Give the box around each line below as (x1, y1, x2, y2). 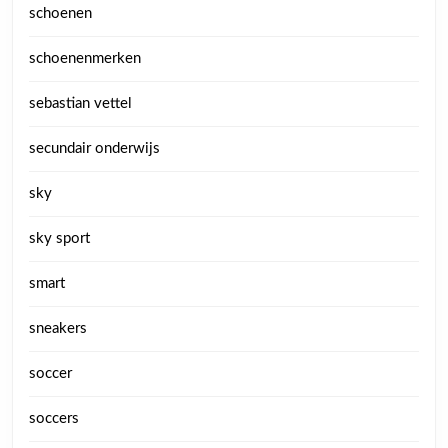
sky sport (29, 231, 90, 246)
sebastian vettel (29, 96, 132, 111)
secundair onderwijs (29, 141, 160, 156)
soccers (29, 411, 79, 426)
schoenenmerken (29, 51, 141, 66)
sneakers (29, 321, 87, 336)
